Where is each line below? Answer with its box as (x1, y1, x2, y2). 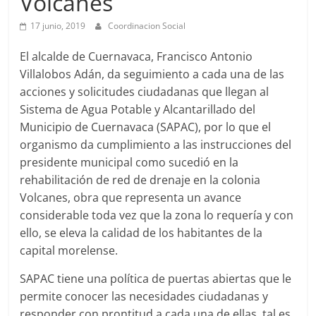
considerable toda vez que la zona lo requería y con (20, 207, 294, 223)
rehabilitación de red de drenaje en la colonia (20, 171, 261, 188)
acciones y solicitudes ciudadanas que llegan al (20, 83, 269, 99)
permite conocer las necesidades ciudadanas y (20, 288, 269, 304)
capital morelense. (20, 242, 119, 258)
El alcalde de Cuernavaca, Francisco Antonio (20, 48, 253, 64)
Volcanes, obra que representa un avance (20, 189, 242, 205)
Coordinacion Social (108, 19, 186, 32)
